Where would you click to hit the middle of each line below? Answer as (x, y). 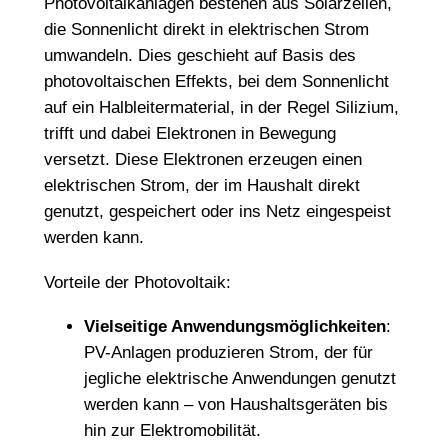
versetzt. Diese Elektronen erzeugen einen (202, 159)
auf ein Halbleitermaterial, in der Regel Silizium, (221, 107)
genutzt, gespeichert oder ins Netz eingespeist (217, 211)
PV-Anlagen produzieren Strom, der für (228, 353)
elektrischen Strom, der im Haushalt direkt (201, 185)
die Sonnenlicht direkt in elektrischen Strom (206, 29)
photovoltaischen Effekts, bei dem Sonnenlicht (216, 81)
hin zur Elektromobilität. (172, 431)
